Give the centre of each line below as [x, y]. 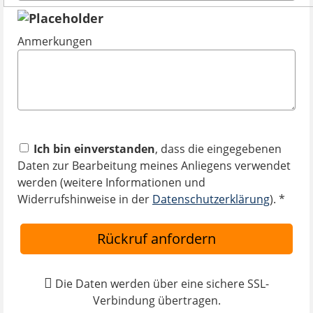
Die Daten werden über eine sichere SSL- [162, 284]
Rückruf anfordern [156, 239]
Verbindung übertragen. [156, 300]
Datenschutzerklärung [211, 199]
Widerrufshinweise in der [85, 199]
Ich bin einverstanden [94, 149]
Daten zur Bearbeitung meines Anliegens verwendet [154, 166]
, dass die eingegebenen [218, 149]
